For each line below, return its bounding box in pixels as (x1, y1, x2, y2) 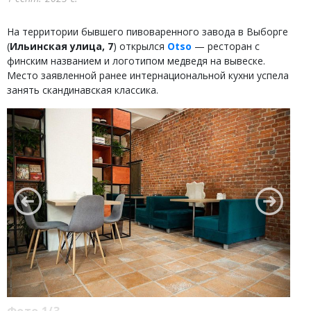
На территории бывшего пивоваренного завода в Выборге (7, 25, 288, 38)
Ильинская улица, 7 (10, 40, 113, 53)
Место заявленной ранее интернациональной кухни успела (7, 69, 289, 82)
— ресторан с (192, 40, 260, 53)
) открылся (113, 40, 167, 53)
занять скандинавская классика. (7, 83, 158, 96)
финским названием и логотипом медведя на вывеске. (7, 54, 265, 67)
